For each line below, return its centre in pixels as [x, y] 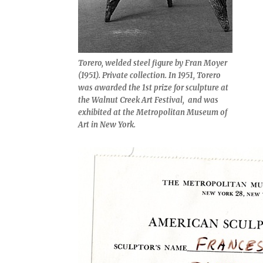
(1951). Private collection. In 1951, [138, 75]
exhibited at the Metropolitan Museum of [153, 112]
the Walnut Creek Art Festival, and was [149, 100]
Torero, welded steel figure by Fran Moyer [153, 63]
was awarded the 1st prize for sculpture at [154, 88]
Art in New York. [107, 125]
